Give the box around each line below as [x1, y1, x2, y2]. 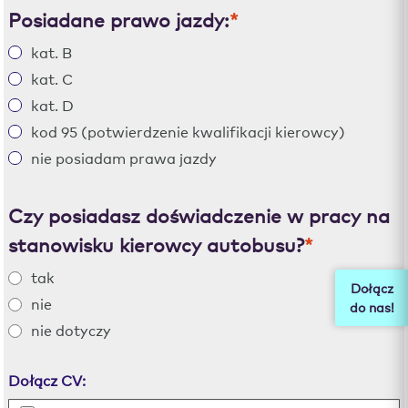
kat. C [31, 67, 74, 88]
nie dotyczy [31, 319, 112, 340]
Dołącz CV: [8, 369, 87, 390]
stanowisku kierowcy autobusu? [8, 230, 305, 257]
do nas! [349, 299, 394, 315]
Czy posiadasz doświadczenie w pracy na [8, 201, 391, 228]
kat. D [31, 94, 75, 115]
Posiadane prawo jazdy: [8, 5, 230, 32]
